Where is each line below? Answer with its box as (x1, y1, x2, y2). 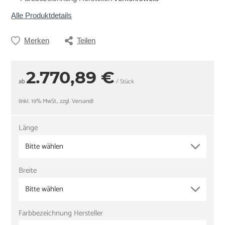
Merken (24, 36, 49, 45)
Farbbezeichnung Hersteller (19, 206, 103, 219)
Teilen (77, 36, 96, 45)
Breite (19, 164, 37, 177)
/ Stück (115, 77, 135, 87)
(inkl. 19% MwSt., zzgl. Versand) (19, 96, 94, 106)
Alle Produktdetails (11, 11, 72, 20)
